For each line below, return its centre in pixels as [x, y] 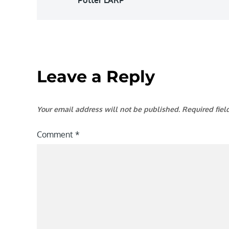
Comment [56, 134]
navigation [104, 15]
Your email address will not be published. [108, 109]
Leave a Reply [96, 76]
